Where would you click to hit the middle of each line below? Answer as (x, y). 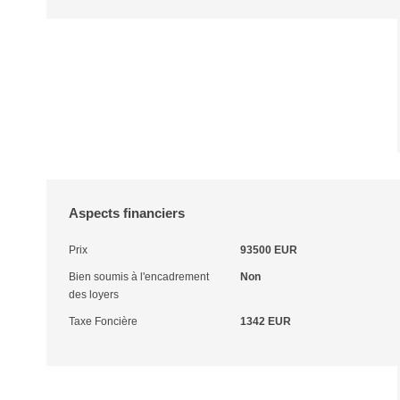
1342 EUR (265, 321)
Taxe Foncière (103, 321)
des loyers (94, 295)
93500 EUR (268, 250)
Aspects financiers (127, 213)
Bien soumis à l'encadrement (139, 277)
